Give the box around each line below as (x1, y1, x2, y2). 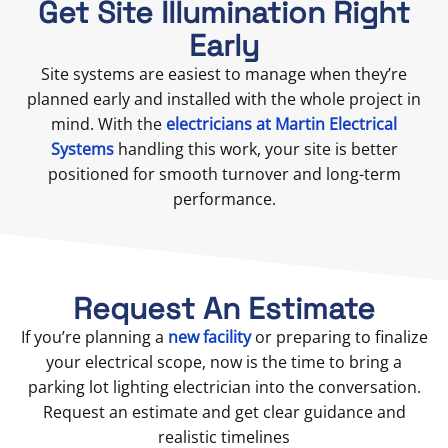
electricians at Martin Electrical (166, 113, 397, 136)
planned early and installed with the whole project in (27, 88, 421, 111)
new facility (167, 326, 251, 349)
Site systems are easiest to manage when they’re (41, 63, 407, 86)
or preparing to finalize (250, 326, 428, 349)
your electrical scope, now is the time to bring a (46, 351, 402, 374)
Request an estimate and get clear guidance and (42, 401, 406, 424)
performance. (172, 188, 276, 211)
